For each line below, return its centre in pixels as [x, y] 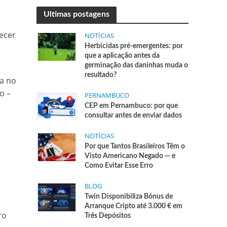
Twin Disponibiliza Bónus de [129, 197]
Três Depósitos [108, 216]
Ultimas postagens [77, 14]
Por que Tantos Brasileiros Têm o [135, 146]
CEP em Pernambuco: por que [131, 106]
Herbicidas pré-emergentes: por [134, 46]
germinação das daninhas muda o [137, 65]
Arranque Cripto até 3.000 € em [134, 206]
